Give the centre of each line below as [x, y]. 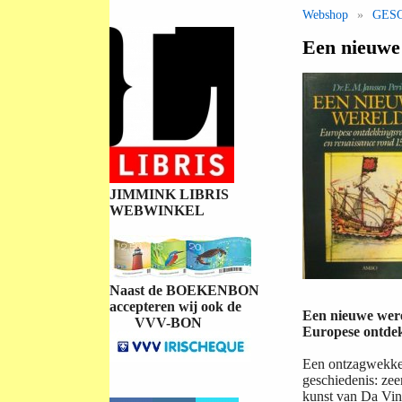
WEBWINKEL [157, 210]
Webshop [325, 15]
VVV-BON [156, 323]
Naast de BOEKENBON [186, 290]
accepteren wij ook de [177, 306]
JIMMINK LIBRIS [171, 194]
